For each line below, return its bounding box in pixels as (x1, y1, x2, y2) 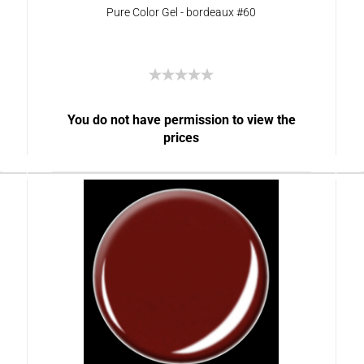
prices (163, 130, 200, 145)
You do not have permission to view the (67, 112, 296, 128)
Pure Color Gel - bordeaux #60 (106, 6, 256, 19)
